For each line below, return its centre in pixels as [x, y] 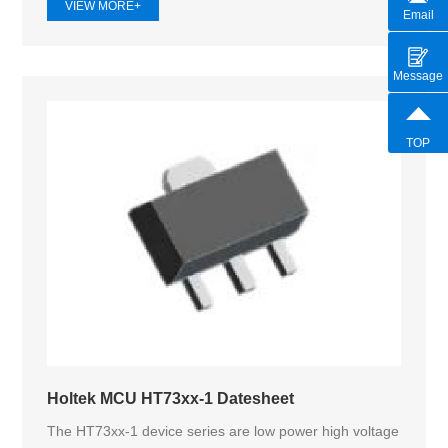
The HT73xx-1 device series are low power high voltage [223, 431]
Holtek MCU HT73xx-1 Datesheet [171, 398]
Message [418, 75]
